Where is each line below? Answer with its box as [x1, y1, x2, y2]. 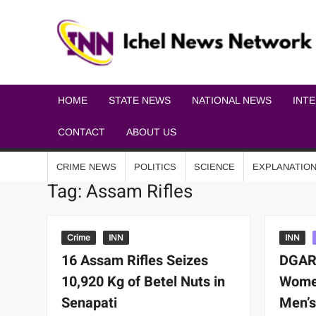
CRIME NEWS [56, 162, 117, 172]
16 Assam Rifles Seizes [61, 250, 209, 271]
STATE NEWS [109, 95, 171, 106]
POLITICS [134, 162, 177, 172]
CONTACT [58, 126, 106, 138]
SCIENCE [194, 162, 236, 172]
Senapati [61, 292, 118, 313]
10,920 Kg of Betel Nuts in [61, 271, 226, 292]
